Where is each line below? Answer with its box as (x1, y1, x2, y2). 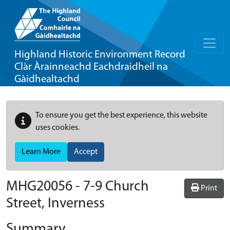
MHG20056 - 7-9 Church (6, 180, 149, 194)
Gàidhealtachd (14, 74, 80, 85)
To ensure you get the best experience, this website (35, 111, 207, 120)
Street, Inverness (6, 197, 105, 211)
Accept (74, 148, 98, 156)
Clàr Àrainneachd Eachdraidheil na (14, 62, 168, 72)
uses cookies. (35, 124, 80, 132)
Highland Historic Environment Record (14, 49, 185, 60)
